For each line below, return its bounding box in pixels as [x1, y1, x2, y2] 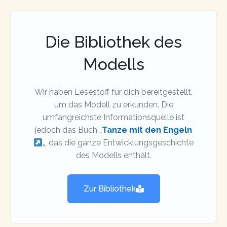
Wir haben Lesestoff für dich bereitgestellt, [34, 87, 193, 97]
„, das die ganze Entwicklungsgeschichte [43, 138, 194, 148]
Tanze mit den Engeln [102, 125, 192, 135]
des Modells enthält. [75, 150, 152, 161]
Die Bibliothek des [45, 32, 182, 52]
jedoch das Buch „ [35, 125, 102, 135]
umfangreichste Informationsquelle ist [43, 112, 184, 123]
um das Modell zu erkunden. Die [54, 100, 173, 110]
